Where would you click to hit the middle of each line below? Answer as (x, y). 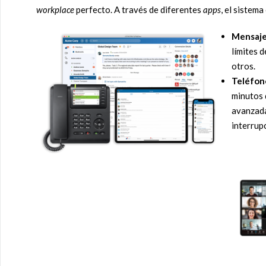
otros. (243, 66)
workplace (55, 9)
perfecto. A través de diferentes (139, 9)
